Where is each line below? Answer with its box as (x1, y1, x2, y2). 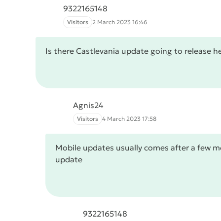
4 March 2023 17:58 (102, 115, 156, 122)
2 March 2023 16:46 (92, 18, 147, 26)
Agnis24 (73, 100, 104, 110)
